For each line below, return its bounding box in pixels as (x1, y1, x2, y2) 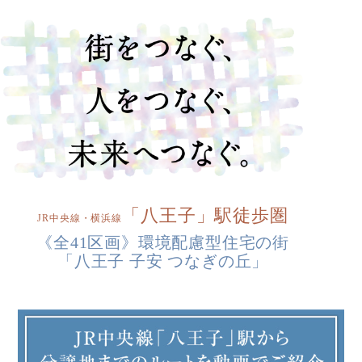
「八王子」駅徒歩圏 (122, 205, 289, 226)
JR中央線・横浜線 (37, 213, 123, 225)
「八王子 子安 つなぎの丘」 (57, 252, 269, 271)
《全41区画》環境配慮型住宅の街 (36, 234, 289, 252)
